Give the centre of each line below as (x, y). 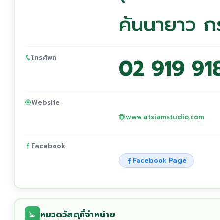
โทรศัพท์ (44, 57)
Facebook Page (159, 160)
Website (45, 102)
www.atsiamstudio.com (165, 117)
